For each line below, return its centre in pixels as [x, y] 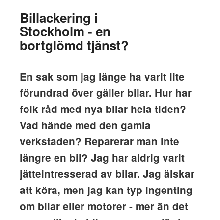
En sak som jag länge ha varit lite [102, 76]
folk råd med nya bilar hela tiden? [103, 109]
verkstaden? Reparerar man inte [99, 141]
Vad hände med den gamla [85, 125]
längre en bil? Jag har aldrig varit [102, 157]
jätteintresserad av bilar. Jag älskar [107, 174]
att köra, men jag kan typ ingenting [106, 190]
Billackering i [58, 18]
